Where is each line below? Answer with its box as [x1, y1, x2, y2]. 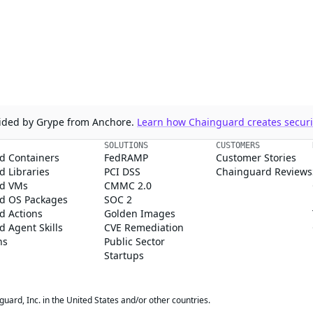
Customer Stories [215, 151, 296, 164]
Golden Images [103, 207, 175, 220]
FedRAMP [103, 151, 148, 164]
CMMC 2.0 [103, 179, 152, 192]
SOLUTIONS [103, 140, 148, 150]
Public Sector [103, 235, 165, 248]
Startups [103, 249, 144, 262]
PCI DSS [103, 165, 140, 178]
